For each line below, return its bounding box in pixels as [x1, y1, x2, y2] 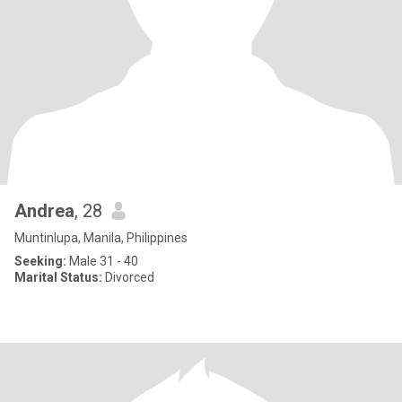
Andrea [14, 200, 74, 222]
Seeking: [14, 254, 66, 268]
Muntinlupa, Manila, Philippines [14, 231, 188, 245]
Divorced [102, 270, 154, 284]
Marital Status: [14, 270, 102, 284]
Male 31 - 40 [66, 254, 138, 268]
